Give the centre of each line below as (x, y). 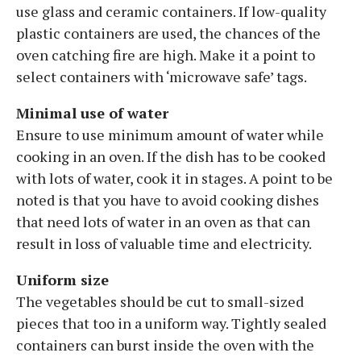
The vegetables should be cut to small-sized (160, 301)
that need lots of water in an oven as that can (163, 221)
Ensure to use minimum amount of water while (170, 134)
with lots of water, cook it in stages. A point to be (174, 178)
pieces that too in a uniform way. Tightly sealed (171, 323)
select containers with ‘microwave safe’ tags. (162, 76)
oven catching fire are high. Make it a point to (166, 54)
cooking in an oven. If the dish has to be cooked (171, 156)
